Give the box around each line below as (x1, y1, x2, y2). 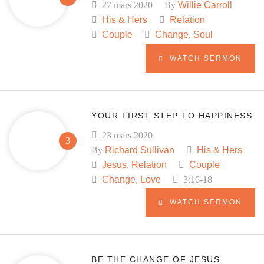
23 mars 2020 (100, 130, 153, 140)
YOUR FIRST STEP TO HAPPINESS (91, 111, 252, 120)
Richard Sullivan (105, 145, 174, 155)
